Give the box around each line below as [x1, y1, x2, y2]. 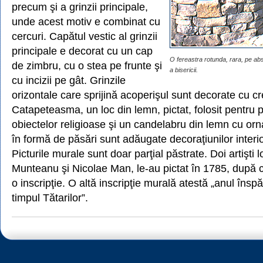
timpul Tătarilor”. [12, 191, 88, 204]
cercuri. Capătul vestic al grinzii [12, 30, 157, 42]
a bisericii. [170, 66, 198, 73]
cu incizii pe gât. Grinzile [12, 74, 126, 86]
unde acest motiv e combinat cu [12, 15, 160, 28]
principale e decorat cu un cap [12, 45, 153, 57]
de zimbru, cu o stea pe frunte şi [12, 59, 162, 72]
